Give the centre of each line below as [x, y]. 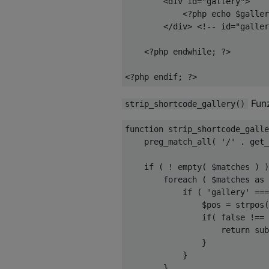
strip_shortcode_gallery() [185, 104]
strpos [247, 204]
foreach [180, 179]
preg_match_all [168, 141]
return [235, 230]
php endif [156, 77]
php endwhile [183, 51]
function [144, 129]
